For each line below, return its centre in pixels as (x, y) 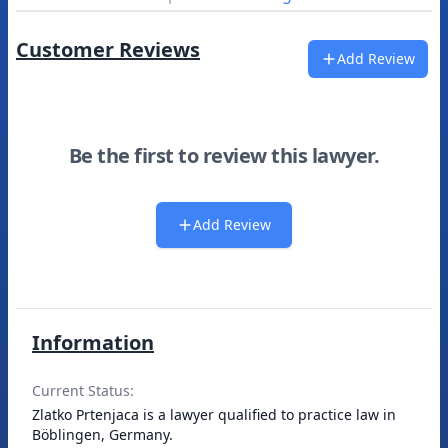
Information (93, 342)
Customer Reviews (108, 49)
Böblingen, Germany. (102, 434)
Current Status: (83, 390)
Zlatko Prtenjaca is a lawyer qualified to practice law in (214, 414)
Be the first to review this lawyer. (224, 155)
